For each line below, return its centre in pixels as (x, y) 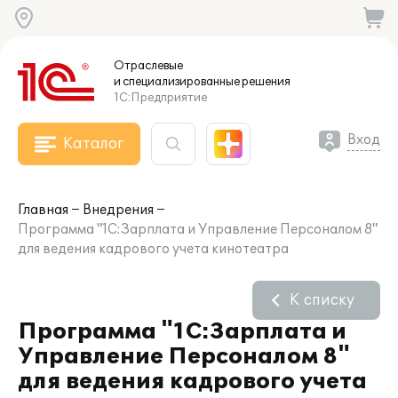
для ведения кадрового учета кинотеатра (153, 249)
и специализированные (177, 82)
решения (265, 82)
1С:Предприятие (160, 98)
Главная (43, 210)
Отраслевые (148, 66)
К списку (322, 300)
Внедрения (118, 210)
